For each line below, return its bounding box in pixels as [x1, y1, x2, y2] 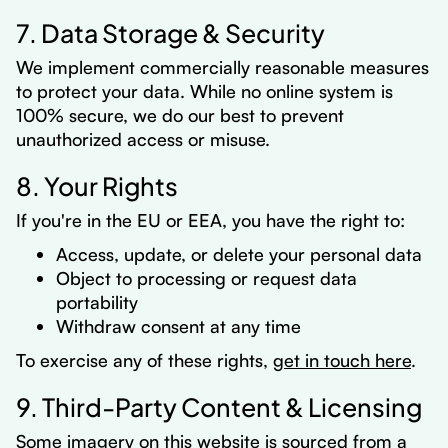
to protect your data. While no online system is [16, 80, 393, 102]
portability [56, 291, 138, 313]
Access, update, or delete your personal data [56, 243, 422, 265]
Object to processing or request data [56, 267, 357, 289]
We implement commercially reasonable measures [16, 56, 429, 78]
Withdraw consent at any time [56, 315, 301, 337]
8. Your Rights [16, 163, 178, 205]
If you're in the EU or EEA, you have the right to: [16, 209, 405, 231]
